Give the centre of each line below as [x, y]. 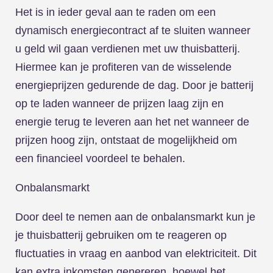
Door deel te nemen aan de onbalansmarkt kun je [135, 217]
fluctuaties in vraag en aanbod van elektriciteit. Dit [136, 253]
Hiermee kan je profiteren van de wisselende [123, 67]
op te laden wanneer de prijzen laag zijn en [119, 104]
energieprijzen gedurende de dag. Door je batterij [134, 85]
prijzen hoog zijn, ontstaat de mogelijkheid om [126, 140]
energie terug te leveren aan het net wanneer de [132, 122]
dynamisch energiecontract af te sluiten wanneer [133, 30]
